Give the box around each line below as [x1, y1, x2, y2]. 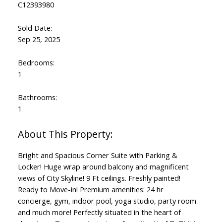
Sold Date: [17, 23, 52, 33]
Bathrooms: [17, 92, 57, 103]
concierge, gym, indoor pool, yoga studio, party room [17, 196, 196, 206]
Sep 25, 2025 [17, 34, 60, 45]
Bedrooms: [17, 57, 55, 68]
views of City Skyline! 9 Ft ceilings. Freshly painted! [17, 173, 180, 183]
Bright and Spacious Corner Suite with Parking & [17, 150, 177, 161]
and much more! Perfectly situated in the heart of [17, 207, 181, 218]
